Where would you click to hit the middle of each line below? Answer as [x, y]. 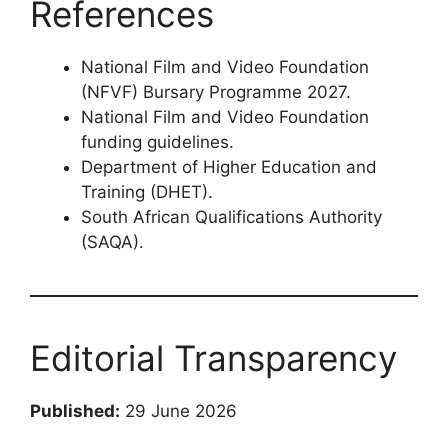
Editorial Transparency [213, 357]
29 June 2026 [178, 410]
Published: [75, 410]
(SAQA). [112, 241]
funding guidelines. [157, 141]
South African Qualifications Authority [231, 216]
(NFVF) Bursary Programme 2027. [216, 91]
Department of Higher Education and [229, 166]
